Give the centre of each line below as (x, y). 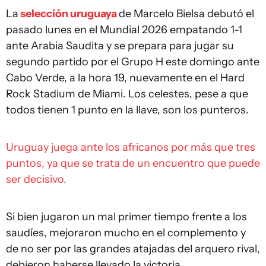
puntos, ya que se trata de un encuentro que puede (133, 163)
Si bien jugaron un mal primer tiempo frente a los (126, 217)
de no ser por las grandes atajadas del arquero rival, (133, 249)
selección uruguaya (69, 14)
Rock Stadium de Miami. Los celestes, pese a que (127, 94)
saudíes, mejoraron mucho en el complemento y (126, 233)
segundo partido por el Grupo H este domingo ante (133, 62)
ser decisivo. (36, 179)
